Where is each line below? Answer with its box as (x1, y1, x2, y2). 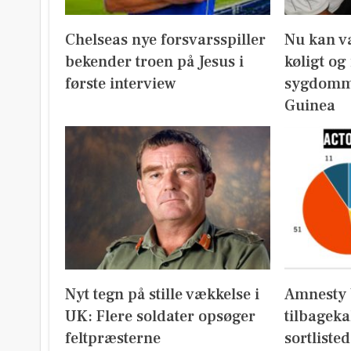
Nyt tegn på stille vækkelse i (65, 284, 259, 306)
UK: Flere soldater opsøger (65, 306, 255, 327)
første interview (65, 73, 176, 94)
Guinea (284, 95, 335, 116)
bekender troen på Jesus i (65, 51, 244, 72)
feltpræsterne (65, 328, 161, 349)
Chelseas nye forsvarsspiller (65, 29, 266, 50)
